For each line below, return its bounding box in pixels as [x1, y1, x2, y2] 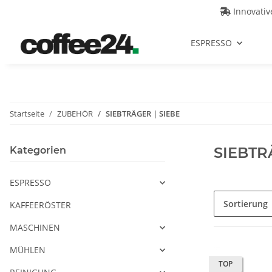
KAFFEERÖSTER [10, 199, 71, 211]
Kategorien [10, 144, 66, 157]
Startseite [10, 108, 44, 120]
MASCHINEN [10, 222, 60, 234]
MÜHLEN [10, 244, 46, 256]
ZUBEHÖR [57, 108, 93, 120]
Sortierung [223, 198, 268, 210]
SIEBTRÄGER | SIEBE [106, 108, 180, 120]
